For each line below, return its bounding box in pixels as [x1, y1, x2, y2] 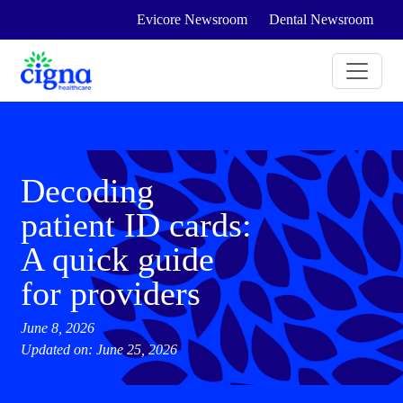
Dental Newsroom [268, 12, 373, 27]
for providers [21, 274, 201, 312]
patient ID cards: [21, 206, 253, 244]
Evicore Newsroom [136, 12, 247, 27]
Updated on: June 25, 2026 [21, 342, 178, 357]
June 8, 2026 [21, 320, 95, 336]
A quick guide [21, 240, 215, 278]
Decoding [21, 172, 155, 210]
